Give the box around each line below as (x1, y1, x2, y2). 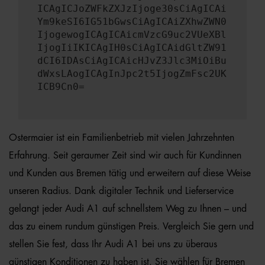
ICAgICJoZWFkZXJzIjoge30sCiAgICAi (37, 3, 227, 14)
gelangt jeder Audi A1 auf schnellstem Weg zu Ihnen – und (9, 204, 247, 214)
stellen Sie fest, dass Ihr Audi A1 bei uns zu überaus (9, 240, 217, 249)
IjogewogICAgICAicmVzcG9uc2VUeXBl (37, 29, 227, 40)
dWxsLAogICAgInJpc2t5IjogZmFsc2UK (37, 68, 227, 79)
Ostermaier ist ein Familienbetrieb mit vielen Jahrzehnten (9, 133, 234, 143)
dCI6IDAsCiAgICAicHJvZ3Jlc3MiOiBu (37, 55, 227, 66)
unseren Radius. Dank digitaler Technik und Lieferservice (9, 186, 234, 196)
